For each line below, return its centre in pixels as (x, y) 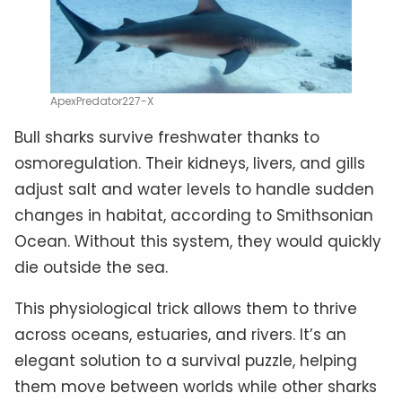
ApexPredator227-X (102, 101)
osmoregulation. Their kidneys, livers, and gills (190, 164)
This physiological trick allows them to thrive (186, 309)
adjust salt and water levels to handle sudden (194, 190)
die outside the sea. (91, 268)
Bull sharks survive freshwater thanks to (167, 138)
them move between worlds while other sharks (196, 387)
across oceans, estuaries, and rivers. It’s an (180, 335)
